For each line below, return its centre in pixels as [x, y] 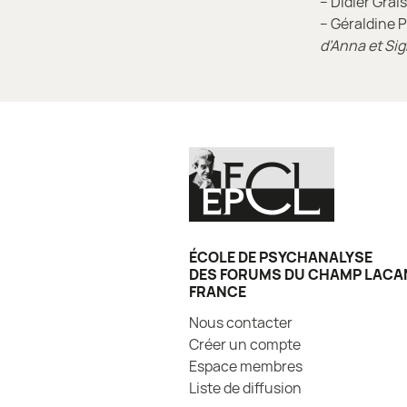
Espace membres [246, 366]
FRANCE [218, 291]
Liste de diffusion [245, 387]
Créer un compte [245, 344]
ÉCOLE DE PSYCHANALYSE [281, 257]
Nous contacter [241, 322]
